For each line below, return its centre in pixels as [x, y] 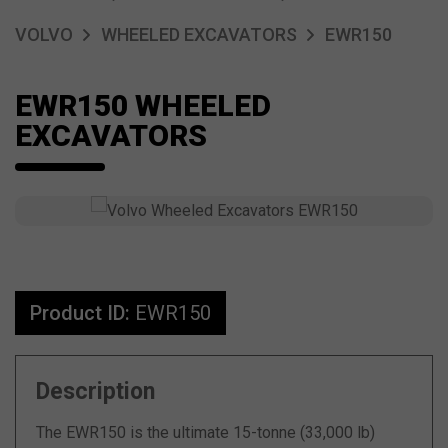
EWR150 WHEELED [143, 105]
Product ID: [82, 313]
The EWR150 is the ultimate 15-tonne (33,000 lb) [205, 432]
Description [95, 391]
